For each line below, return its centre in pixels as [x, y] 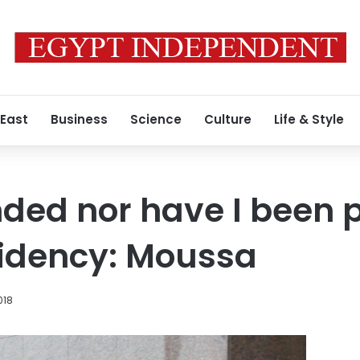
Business [79, 119]
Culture [228, 119]
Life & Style [309, 119]
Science [156, 119]
